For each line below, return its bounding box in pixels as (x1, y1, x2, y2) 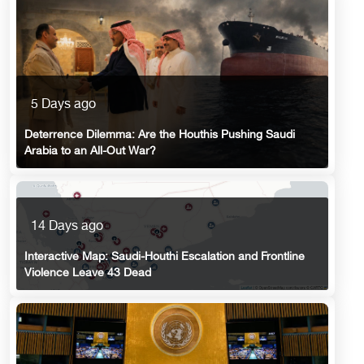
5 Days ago (31, 97, 96, 113)
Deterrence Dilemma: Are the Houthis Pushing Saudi (24, 128, 295, 142)
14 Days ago (31, 219, 103, 236)
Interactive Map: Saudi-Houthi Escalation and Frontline (24, 250, 305, 265)
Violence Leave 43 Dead (24, 266, 151, 281)
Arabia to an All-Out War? (24, 144, 156, 158)
